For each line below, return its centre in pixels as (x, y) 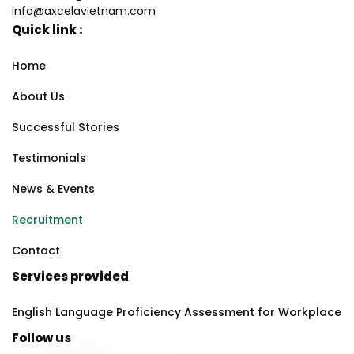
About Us (38, 98)
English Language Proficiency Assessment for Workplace (177, 314)
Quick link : (47, 31)
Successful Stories (66, 129)
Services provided (70, 278)
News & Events (53, 190)
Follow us (41, 339)
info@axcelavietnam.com (84, 13)
